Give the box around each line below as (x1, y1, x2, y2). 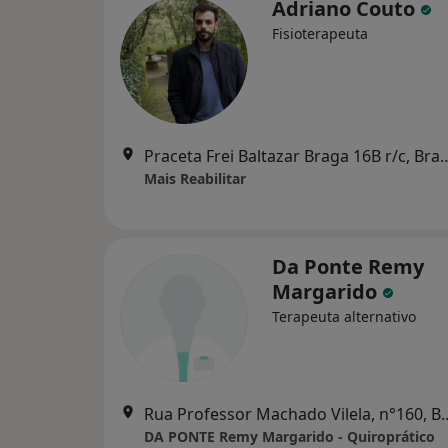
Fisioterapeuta (272, 24, 368, 44)
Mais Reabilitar (144, 169, 246, 189)
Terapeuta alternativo (272, 307, 416, 327)
